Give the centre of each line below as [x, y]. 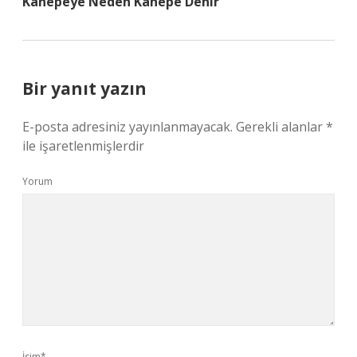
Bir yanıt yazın [84, 88]
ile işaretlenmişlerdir [83, 146]
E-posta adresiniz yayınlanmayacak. [127, 127]
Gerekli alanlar [281, 127]
